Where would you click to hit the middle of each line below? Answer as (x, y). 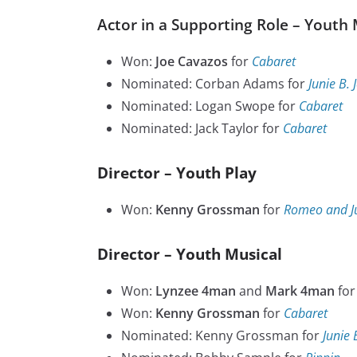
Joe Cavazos (193, 62)
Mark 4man (300, 291)
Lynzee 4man (196, 291)
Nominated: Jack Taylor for (202, 129)
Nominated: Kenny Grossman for (222, 336)
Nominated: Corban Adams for (215, 84)
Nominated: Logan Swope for (210, 106)
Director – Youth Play (177, 173)
